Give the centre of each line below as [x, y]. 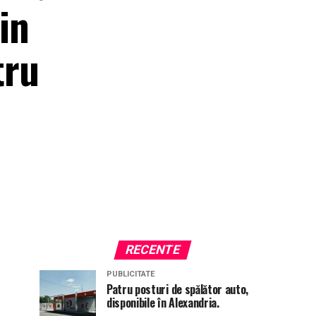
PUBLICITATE [131, 274]
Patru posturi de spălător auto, [178, 289]
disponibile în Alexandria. [163, 302]
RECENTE [152, 249]
